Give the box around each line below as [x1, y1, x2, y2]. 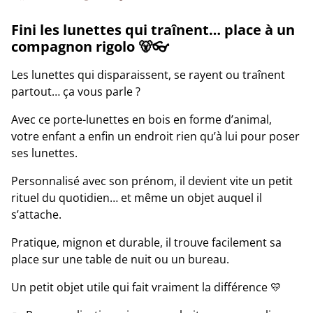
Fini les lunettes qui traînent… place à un [11, 20, 295, 40]
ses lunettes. [11, 145, 78, 161]
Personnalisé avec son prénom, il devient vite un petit [11, 173, 293, 189]
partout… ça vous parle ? [11, 84, 140, 100]
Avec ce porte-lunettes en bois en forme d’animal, [11, 112, 272, 128]
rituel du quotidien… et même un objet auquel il [11, 190, 262, 206]
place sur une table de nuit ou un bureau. [11, 252, 229, 268]
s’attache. [11, 207, 61, 223]
